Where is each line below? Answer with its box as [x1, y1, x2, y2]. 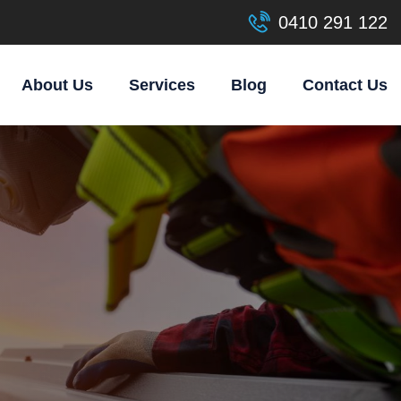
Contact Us [303, 76, 388, 94]
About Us [21, 76, 93, 94]
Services [129, 76, 195, 94]
